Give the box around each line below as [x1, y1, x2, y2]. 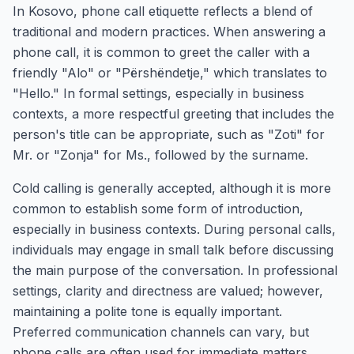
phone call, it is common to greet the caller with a [13, 44, 310, 60]
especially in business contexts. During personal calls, [13, 221, 336, 237]
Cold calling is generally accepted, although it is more [13, 180, 331, 196]
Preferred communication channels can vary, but [13, 324, 309, 340]
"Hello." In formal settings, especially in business [13, 85, 304, 101]
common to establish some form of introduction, [13, 201, 303, 217]
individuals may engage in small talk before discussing [13, 242, 333, 258]
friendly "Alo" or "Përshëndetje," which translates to [13, 65, 327, 81]
